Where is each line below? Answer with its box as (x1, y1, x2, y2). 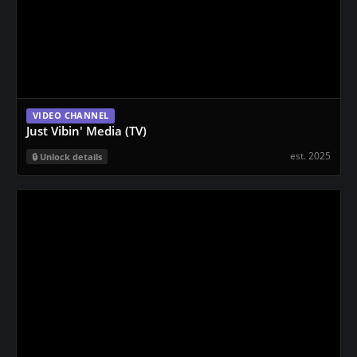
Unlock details (40, 151, 102, 163)
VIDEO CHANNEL (33, 110, 109, 121)
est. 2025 (290, 148, 331, 163)
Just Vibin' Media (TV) (26, 123, 147, 139)
